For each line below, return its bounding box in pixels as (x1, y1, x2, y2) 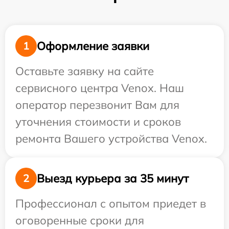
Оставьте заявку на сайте (15, 64, 154, 78)
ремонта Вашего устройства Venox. (15, 131, 207, 146)
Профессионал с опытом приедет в (15, 196, 206, 211)
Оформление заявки (37, 38, 149, 53)
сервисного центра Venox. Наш (15, 81, 184, 95)
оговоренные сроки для (15, 213, 144, 227)
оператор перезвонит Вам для (15, 98, 179, 112)
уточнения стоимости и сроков (15, 114, 181, 129)
